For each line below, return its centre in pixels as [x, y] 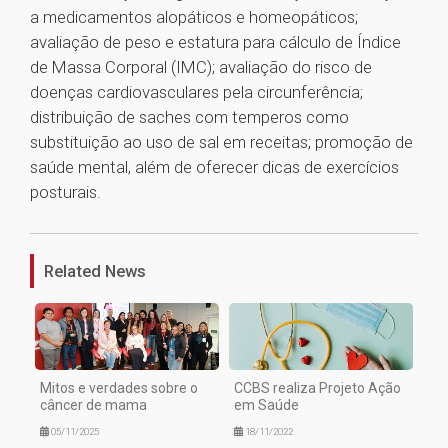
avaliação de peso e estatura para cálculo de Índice [215, 42]
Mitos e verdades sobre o [119, 388]
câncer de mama [93, 405]
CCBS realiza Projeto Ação [317, 388]
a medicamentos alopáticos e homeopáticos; [194, 17]
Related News [95, 271]
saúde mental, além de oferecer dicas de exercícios [214, 167]
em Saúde [266, 405]
